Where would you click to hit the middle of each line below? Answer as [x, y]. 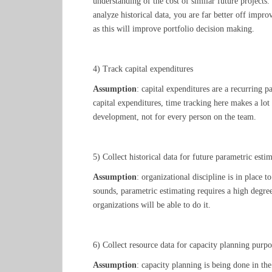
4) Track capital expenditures [143, 69]
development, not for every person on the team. [175, 117]
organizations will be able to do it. [152, 205]
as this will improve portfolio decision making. [174, 29]
